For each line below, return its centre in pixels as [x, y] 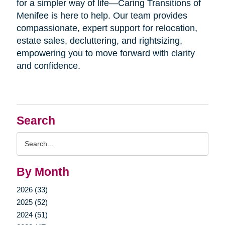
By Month [43, 172]
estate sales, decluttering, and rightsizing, [99, 41]
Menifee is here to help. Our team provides [102, 16]
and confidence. [48, 66]
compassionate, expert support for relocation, [107, 28]
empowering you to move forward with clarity [105, 53]
